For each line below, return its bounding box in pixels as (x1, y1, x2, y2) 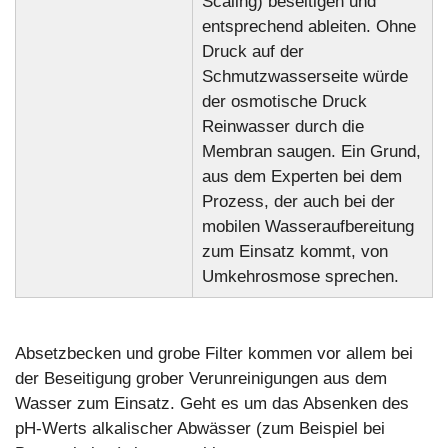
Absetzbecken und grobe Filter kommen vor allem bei (15, 343, 413, 363)
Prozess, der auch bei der (201, 192, 395, 212)
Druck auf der (201, 42, 304, 62)
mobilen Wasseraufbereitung (201, 217, 414, 237)
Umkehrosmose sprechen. (201, 267, 399, 287)
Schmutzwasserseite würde (201, 67, 408, 87)
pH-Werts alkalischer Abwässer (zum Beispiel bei (15, 418, 385, 438)
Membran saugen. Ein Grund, (201, 142, 421, 162)
